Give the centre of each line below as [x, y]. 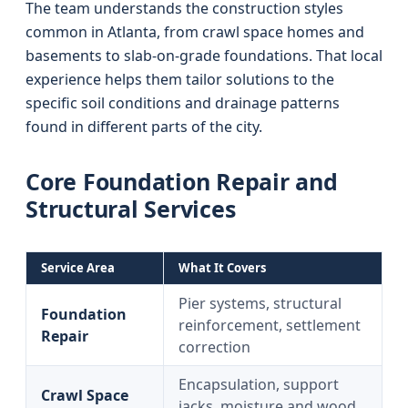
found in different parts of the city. [144, 127]
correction [214, 347]
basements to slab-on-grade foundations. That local [204, 56]
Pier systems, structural [260, 303]
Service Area [78, 268]
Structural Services [131, 209]
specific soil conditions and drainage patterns [183, 103]
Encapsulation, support [259, 384]
